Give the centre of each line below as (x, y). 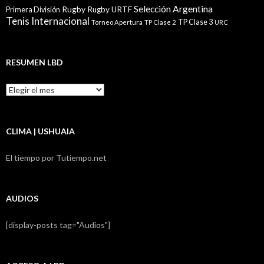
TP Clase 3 (195, 22)
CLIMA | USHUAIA (40, 131)
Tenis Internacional (48, 21)
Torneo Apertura (117, 22)
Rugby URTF (110, 9)
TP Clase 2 (160, 22)
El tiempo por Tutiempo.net (56, 157)
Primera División (33, 9)
